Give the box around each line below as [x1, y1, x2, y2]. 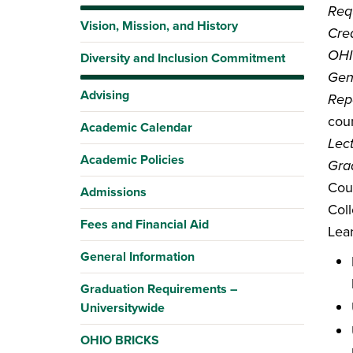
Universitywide [80, 299, 165, 317]
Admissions [80, 183, 147, 201]
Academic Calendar [80, 118, 192, 136]
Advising [80, 86, 129, 104]
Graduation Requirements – [80, 280, 237, 298]
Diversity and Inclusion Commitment [80, 49, 285, 67]
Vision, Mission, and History [80, 17, 238, 35]
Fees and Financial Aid [80, 215, 209, 233]
